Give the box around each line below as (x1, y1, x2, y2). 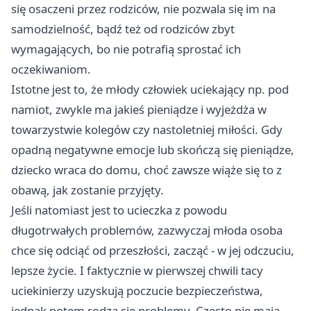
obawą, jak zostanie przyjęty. (11, 182, 164, 198)
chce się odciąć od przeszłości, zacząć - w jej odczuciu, (11, 242, 294, 258)
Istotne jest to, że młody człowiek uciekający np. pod (11, 81, 289, 97)
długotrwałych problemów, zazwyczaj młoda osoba (11, 222, 283, 238)
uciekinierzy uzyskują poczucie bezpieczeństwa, (11, 283, 263, 299)
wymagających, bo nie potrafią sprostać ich (11, 41, 241, 57)
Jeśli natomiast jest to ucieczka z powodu (11, 202, 227, 218)
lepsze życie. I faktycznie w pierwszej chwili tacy (11, 262, 263, 278)
